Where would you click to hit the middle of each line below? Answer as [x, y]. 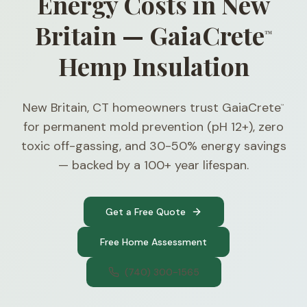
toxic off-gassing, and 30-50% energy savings [153, 146]
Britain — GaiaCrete [149, 35]
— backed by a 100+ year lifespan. [153, 165]
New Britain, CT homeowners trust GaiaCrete [152, 108]
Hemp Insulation [153, 66]
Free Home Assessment [153, 242]
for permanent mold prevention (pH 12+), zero [153, 127]
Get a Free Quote [145, 212]
